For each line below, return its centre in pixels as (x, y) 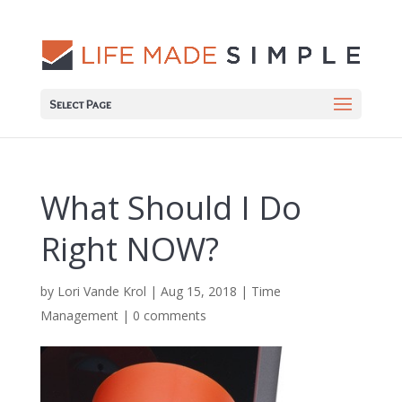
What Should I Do (170, 208)
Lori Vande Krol (101, 291)
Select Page (80, 105)
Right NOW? (129, 249)
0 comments (169, 315)
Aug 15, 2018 (198, 291)
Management (79, 315)
